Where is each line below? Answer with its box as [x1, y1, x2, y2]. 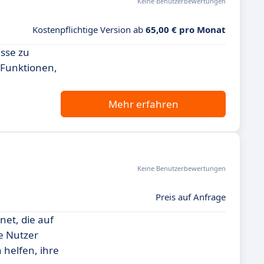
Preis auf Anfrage [156, 191, 226, 203]
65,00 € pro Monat [146, 24, 226, 35]
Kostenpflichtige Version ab [32, 24, 146, 35]
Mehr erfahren [108, 97, 179, 111]
